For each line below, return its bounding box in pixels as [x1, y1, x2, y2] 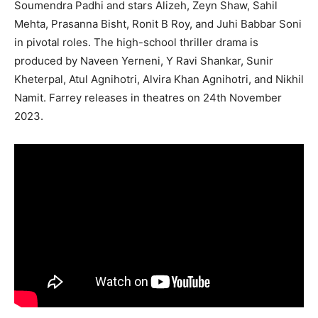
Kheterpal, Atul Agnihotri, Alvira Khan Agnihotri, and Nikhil [14, 72, 304, 87]
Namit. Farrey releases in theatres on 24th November [14, 91, 282, 105]
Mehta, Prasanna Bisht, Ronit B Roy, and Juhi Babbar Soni [14, 17, 302, 31]
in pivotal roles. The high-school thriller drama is [14, 35, 258, 50]
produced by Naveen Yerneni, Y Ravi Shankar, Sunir [14, 54, 273, 68]
